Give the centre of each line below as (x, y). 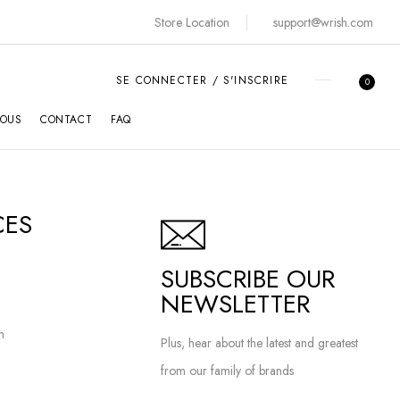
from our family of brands (228, 371)
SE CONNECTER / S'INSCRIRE (202, 80)
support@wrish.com (323, 22)
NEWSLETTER (236, 304)
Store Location (192, 22)
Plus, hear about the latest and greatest (260, 343)
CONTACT (67, 120)
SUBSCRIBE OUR (248, 279)
